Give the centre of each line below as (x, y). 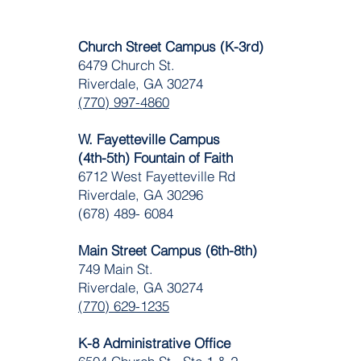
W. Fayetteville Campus (149, 139)
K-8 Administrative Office (154, 343)
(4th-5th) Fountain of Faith (155, 158)
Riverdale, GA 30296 (140, 195)
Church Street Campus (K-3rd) (170, 46)
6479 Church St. (126, 65)
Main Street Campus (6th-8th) (167, 250)
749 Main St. (115, 269)
